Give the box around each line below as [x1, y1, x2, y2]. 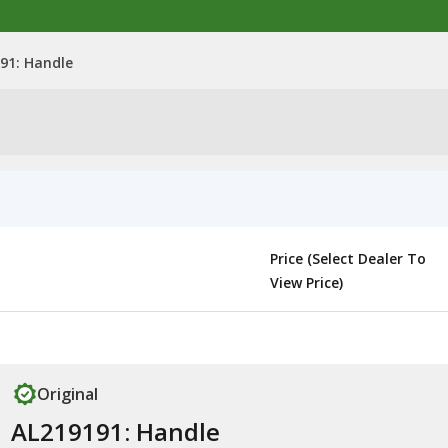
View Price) [270, 273, 343, 292]
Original [36, 383, 98, 405]
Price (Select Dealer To [270, 249, 426, 268]
